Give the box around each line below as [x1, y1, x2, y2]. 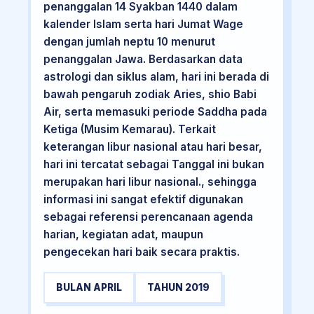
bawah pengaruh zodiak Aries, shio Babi [43, 88, 257, 102]
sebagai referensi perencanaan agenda [43, 210, 253, 224]
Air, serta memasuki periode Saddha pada [43, 105, 267, 119]
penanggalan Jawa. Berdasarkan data [43, 53, 243, 67]
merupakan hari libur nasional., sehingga [43, 175, 257, 189]
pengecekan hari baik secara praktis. [43, 245, 240, 259]
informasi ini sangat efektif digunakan [43, 193, 243, 207]
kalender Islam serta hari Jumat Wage [43, 18, 243, 32]
